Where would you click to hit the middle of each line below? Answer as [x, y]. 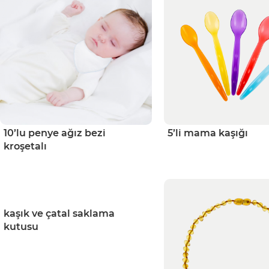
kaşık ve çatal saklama [59, 214]
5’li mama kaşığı [207, 133]
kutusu [21, 227]
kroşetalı [25, 147]
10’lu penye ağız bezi [55, 133]
